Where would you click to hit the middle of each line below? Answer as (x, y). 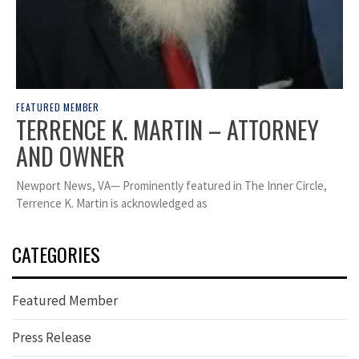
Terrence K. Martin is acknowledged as (112, 204)
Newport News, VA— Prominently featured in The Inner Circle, (171, 186)
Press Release (52, 338)
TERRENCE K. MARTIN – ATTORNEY (167, 130)
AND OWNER (71, 156)
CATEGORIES (56, 254)
